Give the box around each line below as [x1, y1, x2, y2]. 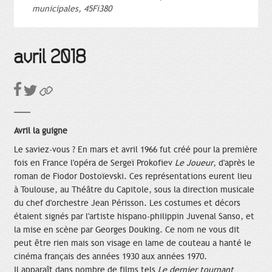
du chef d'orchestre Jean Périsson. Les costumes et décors [14, 197, 240, 208]
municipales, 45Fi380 [32, 3, 112, 14]
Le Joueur [175, 157, 213, 168]
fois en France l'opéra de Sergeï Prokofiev [14, 157, 175, 168]
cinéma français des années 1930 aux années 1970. [14, 251, 207, 262]
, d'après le [213, 157, 255, 168]
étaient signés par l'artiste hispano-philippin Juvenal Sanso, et [14, 211, 254, 222]
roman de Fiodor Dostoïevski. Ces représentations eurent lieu [14, 171, 252, 182]
